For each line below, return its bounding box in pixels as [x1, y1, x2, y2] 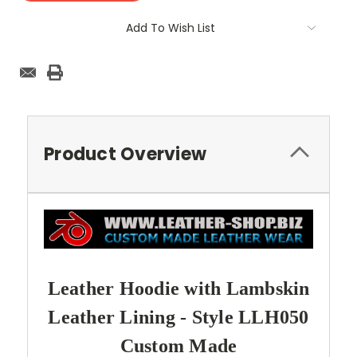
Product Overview [44, 141, 206, 167]
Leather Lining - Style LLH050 [48, 306, 309, 328]
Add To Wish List [126, 19, 215, 36]
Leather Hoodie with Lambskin [47, 277, 310, 299]
